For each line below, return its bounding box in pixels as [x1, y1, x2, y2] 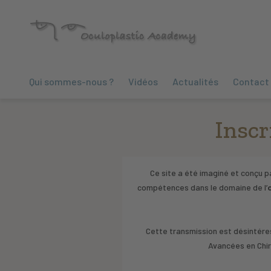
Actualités [172, 75, 218, 87]
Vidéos [128, 75, 158, 87]
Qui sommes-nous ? [29, 75, 114, 87]
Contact [233, 75, 269, 87]
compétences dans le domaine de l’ [137, 181, 267, 192]
